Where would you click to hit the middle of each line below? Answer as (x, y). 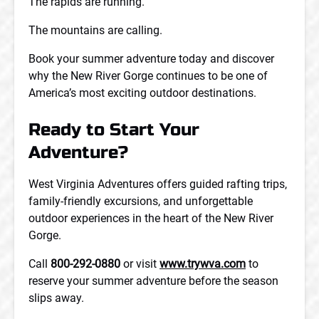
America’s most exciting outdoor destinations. (142, 93)
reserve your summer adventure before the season (153, 281)
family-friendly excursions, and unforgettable (141, 201)
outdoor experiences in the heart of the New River (151, 218)
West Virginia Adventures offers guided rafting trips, (158, 184)
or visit (140, 264)
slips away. (56, 298)
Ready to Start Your (114, 130)
